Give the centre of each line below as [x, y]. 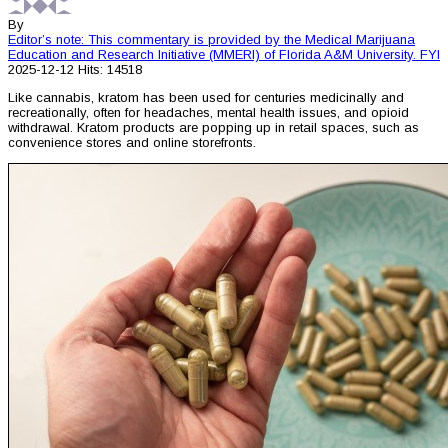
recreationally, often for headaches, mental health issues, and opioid [208, 113]
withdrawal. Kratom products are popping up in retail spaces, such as [213, 128]
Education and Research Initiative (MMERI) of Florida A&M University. [212, 55]
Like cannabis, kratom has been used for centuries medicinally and [206, 98]
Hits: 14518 [110, 70]
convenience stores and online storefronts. [132, 143]
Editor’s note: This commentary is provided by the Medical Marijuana [211, 40]
